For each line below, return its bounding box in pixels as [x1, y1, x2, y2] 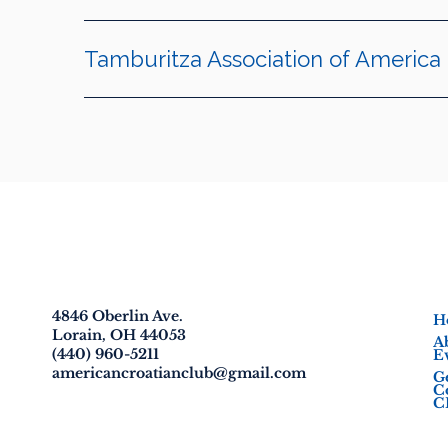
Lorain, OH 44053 [52, 325, 187, 344]
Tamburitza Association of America [83, 46, 441, 73]
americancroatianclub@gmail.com [52, 363, 307, 382]
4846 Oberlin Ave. [52, 306, 184, 325]
